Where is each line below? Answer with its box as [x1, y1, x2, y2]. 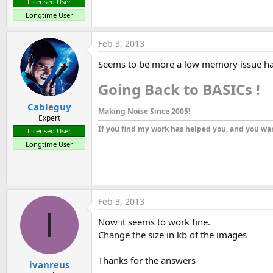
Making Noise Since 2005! [98, 105, 190, 116]
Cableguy [27, 101, 71, 113]
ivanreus [29, 258, 69, 271]
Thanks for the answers [98, 253, 196, 266]
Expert [38, 113, 60, 123]
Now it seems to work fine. [98, 215, 210, 228]
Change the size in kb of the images [98, 228, 247, 241]
